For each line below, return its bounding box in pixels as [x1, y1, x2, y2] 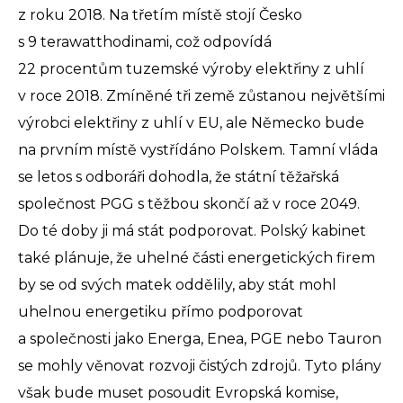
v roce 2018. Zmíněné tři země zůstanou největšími [18, 87, 385, 105]
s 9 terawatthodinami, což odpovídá [18, 33, 272, 51]
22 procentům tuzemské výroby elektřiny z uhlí [18, 60, 364, 78]
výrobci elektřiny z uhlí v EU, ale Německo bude [18, 114, 364, 132]
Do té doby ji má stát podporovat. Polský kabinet [18, 222, 366, 240]
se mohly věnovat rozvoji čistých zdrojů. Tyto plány [18, 357, 381, 375]
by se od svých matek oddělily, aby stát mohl [18, 276, 336, 294]
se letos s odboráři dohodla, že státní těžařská [18, 168, 339, 186]
